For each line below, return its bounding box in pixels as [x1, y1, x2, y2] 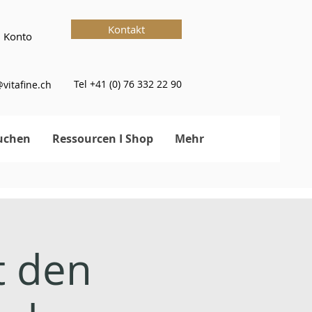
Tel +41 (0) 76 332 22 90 [74, 77, 182, 91]
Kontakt [108, 22, 145, 36]
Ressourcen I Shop [52, 131, 153, 146]
